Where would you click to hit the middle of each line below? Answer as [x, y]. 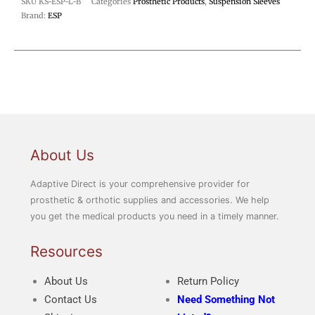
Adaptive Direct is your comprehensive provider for [140, 184]
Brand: [34, 16]
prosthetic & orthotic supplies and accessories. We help [149, 200]
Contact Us [70, 300]
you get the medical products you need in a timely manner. [154, 217]
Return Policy [208, 282]
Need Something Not [226, 300]
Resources [66, 251]
